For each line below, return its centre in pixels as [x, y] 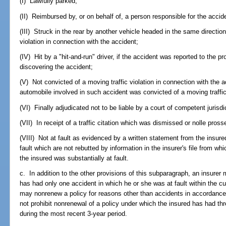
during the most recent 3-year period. [74, 214]
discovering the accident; [56, 67]
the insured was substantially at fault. [74, 158]
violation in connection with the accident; [79, 41]
